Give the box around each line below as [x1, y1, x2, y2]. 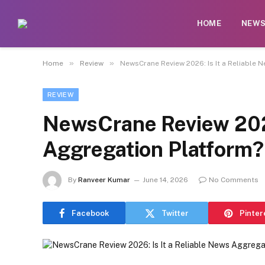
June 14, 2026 [143, 176, 188, 185]
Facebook [71, 208, 109, 218]
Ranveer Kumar [78, 176, 130, 185]
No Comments [209, 176, 258, 185]
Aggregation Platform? [43, 137, 264, 161]
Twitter [161, 208, 189, 218]
